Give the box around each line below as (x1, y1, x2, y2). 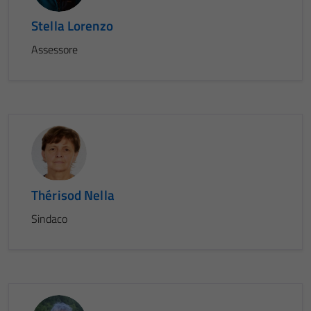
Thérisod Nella (31, 185, 115, 205)
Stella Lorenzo (31, 15, 113, 35)
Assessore (31, 41, 78, 58)
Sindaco (31, 210, 67, 227)
